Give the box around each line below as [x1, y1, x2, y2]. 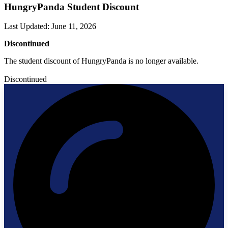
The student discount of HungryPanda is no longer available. [4, 56, 198, 66]
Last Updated [4, 22, 47, 31]
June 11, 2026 [51, 22, 96, 31]
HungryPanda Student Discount [4, 1, 139, 12]
